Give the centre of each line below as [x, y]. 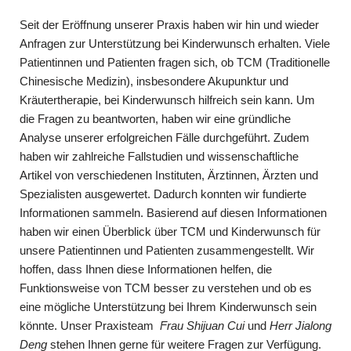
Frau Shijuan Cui [202, 325]
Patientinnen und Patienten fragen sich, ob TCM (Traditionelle [175, 62]
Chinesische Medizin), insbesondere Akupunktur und [154, 81]
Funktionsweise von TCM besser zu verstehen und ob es [166, 288]
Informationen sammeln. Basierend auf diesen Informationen [173, 212]
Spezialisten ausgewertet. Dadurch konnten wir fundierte [163, 194]
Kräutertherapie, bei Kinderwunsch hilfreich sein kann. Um [167, 100]
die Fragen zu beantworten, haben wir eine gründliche [155, 118]
